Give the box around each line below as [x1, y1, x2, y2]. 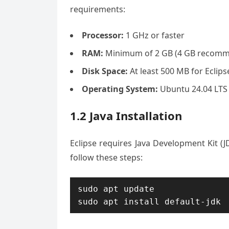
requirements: [70, 4, 125, 15]
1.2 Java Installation [70, 108, 182, 123]
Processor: [82, 30, 124, 41]
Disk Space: [82, 65, 128, 77]
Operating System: [82, 83, 158, 95]
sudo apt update [78, 184, 154, 194]
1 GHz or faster [124, 30, 185, 41]
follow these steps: [70, 152, 143, 163]
